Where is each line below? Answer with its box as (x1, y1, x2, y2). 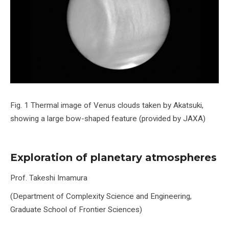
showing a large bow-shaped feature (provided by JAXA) (10, 113, 205, 123)
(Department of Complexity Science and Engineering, (10, 191, 192, 201)
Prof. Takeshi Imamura (10, 173, 87, 182)
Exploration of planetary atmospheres (10, 151, 217, 164)
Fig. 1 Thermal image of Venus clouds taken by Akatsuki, (10, 100, 203, 110)
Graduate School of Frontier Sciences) (10, 204, 142, 214)
